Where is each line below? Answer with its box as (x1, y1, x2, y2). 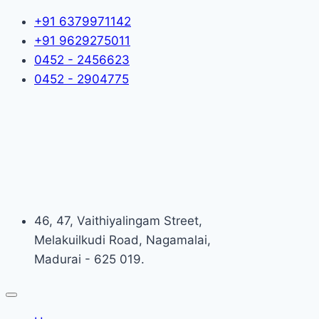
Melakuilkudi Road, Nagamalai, (34, 233, 211, 247)
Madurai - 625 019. (34, 252, 145, 266)
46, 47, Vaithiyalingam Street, (34, 214, 202, 228)
